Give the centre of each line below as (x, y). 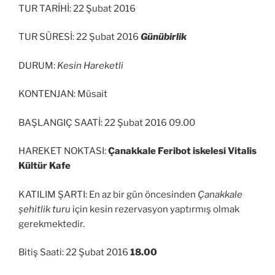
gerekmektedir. (52, 224)
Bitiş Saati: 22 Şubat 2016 (74, 253)
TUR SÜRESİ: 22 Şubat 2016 (79, 37)
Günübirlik (164, 37)
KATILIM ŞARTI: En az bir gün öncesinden (108, 194)
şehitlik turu (45, 209)
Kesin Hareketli (90, 65)
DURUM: (38, 65)
